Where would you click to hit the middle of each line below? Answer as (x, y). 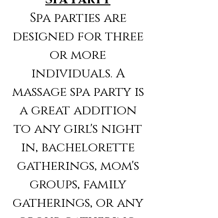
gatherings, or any (78, 203)
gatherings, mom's (78, 166)
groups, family (78, 185)
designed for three (78, 37)
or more (78, 55)
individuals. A (78, 74)
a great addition (78, 111)
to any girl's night (78, 129)
